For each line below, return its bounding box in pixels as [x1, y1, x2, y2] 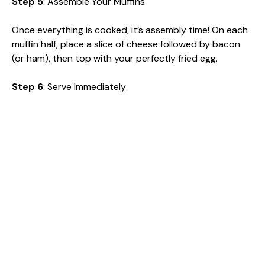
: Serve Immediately [43, 80, 126, 93]
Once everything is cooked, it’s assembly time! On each [12, 23, 248, 36]
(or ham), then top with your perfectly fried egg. [12, 51, 218, 64]
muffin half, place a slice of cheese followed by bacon [12, 37, 240, 50]
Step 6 [12, 80, 43, 93]
